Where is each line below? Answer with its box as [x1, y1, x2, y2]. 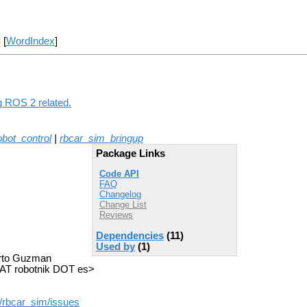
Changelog [99, 189, 141, 200]
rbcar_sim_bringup [60, 132, 143, 144]
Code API [99, 169, 139, 180]
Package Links [96, 147, 165, 159]
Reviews [99, 210, 133, 221]
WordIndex [5, 36, 55, 47]
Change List [99, 199, 147, 210]
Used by [96, 241, 135, 252]
